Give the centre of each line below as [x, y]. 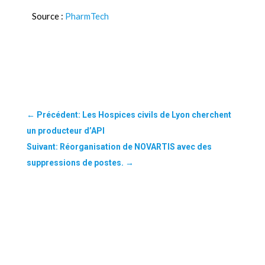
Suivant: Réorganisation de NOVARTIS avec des [119, 146]
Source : [48, 16]
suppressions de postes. [75, 162]
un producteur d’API [65, 130]
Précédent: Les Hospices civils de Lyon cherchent [134, 114]
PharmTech [87, 16]
